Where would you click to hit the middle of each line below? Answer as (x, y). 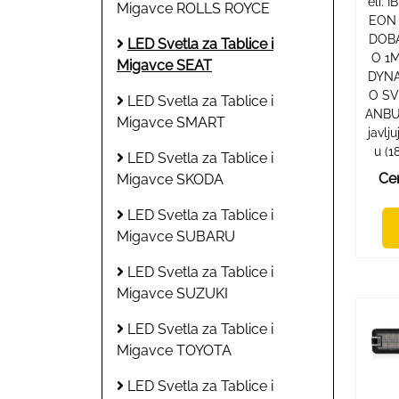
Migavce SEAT (164, 65)
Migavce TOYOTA (174, 350)
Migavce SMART (171, 122)
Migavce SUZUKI (172, 293)
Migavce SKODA (170, 179)
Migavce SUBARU (176, 236)
